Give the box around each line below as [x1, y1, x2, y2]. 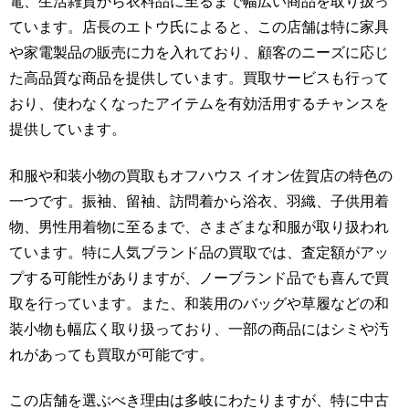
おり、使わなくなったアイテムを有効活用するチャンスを [9, 96, 389, 112]
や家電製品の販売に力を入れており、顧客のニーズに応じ [9, 45, 389, 61]
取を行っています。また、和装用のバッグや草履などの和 [9, 295, 389, 311]
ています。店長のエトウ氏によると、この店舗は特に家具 [9, 19, 389, 36]
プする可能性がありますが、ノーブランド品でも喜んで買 [9, 269, 389, 286]
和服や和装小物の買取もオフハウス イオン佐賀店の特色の [9, 167, 393, 184]
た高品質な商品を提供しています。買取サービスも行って [9, 70, 389, 87]
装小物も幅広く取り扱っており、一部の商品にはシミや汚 [9, 320, 389, 337]
